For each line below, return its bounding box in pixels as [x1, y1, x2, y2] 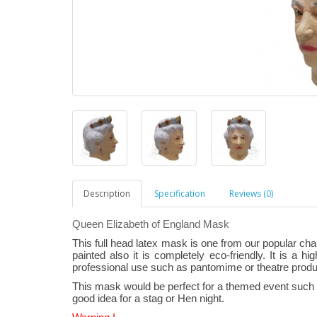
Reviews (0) [229, 187, 273, 200]
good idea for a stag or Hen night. [72, 292, 227, 304]
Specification [154, 187, 205, 200]
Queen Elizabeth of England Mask [72, 217, 229, 230]
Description [83, 187, 130, 200]
